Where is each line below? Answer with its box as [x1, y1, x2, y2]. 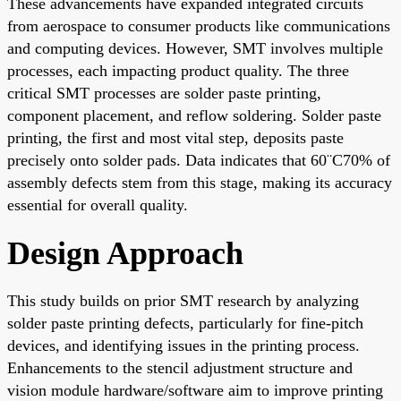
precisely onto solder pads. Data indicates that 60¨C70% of [7, 150, 390, 169]
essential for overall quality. [7, 195, 188, 214]
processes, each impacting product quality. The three [7, 61, 349, 80]
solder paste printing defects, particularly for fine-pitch [7, 313, 363, 332]
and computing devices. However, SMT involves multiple [7, 38, 383, 57]
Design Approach [7, 235, 243, 271]
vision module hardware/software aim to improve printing [7, 380, 383, 399]
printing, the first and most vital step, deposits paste [7, 128, 344, 147]
